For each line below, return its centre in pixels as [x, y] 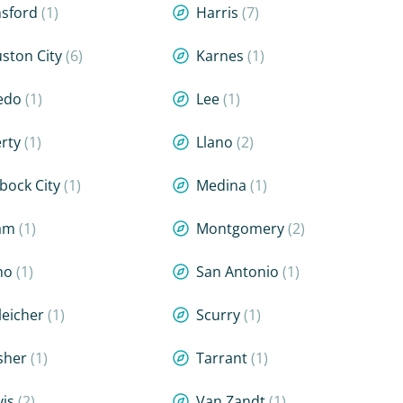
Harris [219, 13]
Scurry [219, 315]
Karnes [221, 56]
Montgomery [242, 228]
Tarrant [223, 358]
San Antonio [239, 272]
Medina [223, 185]
